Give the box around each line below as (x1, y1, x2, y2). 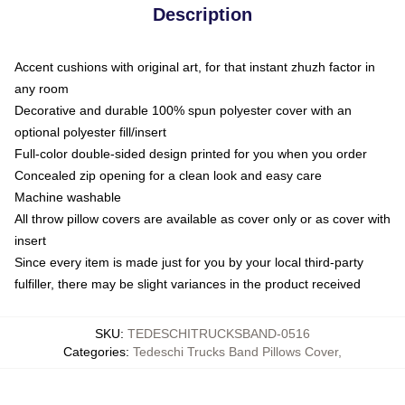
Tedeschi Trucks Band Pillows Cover (133, 344, 338, 359)
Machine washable (14, 189, 121, 204)
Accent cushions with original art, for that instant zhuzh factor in (14, 59, 375, 74)
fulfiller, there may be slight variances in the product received (14, 276, 361, 291)
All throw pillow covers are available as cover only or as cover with (14, 211, 391, 226)
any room (14, 80, 69, 96)
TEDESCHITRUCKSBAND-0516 (127, 325, 310, 341)
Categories (63, 344, 126, 359)
